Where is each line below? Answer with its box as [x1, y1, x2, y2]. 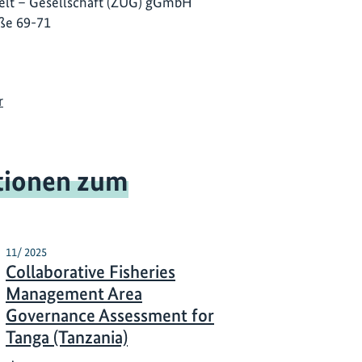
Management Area [6, 283, 142, 305]
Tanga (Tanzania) [6, 326, 128, 349]
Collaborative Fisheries [6, 261, 175, 284]
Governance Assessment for [6, 305, 214, 327]
